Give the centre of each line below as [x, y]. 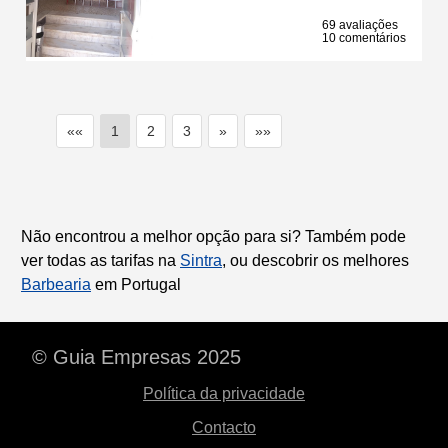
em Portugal [136, 284]
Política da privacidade [224, 393]
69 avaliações [360, 24]
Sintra [201, 260]
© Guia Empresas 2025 [136, 356]
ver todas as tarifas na [100, 260]
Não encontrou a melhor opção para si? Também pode [213, 236]
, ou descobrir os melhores [315, 260]
